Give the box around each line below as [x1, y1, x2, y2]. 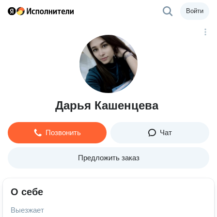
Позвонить [45, 128, 81, 137]
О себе [11, 186, 43, 197]
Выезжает [11, 206, 44, 214]
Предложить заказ [77, 154, 139, 162]
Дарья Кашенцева [55, 99, 158, 112]
